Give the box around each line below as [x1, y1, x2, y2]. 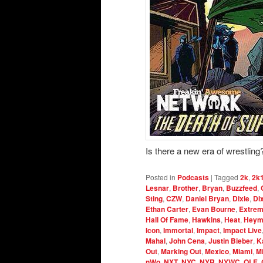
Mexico [205, 245, 229, 257]
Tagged [214, 171, 238, 182]
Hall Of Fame [146, 214, 188, 225]
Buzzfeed [226, 182, 257, 193]
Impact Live [223, 224, 262, 235]
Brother [173, 182, 198, 193]
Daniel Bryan [186, 193, 229, 204]
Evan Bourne [192, 203, 235, 214]
